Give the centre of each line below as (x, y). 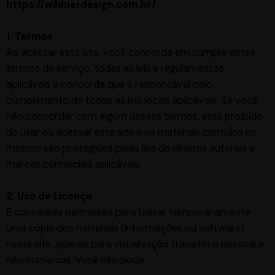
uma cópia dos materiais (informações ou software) (125, 228)
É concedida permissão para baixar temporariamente (128, 212)
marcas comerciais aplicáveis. (74, 165)
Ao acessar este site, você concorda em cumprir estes (131, 53)
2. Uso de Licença (49, 196)
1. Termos (29, 37)
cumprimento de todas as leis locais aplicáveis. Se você (132, 101)
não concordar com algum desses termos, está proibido (134, 117)
